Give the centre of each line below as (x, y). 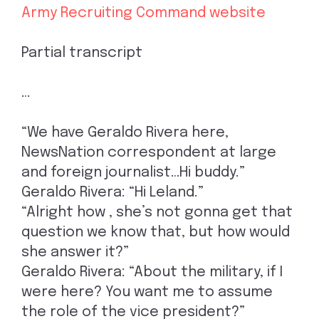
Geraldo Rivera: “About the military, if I (152, 272)
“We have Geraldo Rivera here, (125, 133)
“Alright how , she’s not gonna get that (157, 213)
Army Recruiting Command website (143, 13)
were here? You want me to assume (147, 292)
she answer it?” (75, 252)
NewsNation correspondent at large (149, 153)
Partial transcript (82, 53)
